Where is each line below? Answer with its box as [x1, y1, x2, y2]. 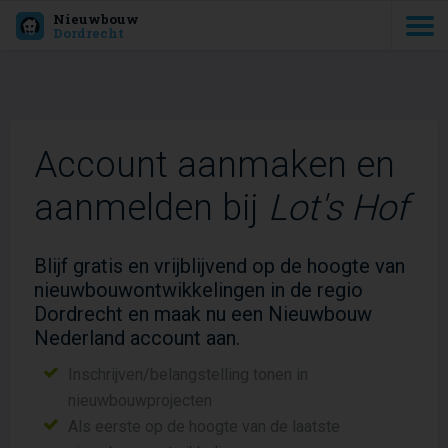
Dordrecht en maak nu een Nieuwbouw [34, 302, 372, 326]
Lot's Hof [268, 187, 408, 229]
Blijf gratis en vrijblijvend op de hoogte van [34, 254, 405, 278]
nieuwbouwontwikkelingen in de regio [34, 278, 363, 302]
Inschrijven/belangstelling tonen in [68, 365, 309, 384]
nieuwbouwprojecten [68, 391, 213, 410]
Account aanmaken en [34, 144, 395, 186]
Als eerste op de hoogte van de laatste [68, 417, 341, 436]
